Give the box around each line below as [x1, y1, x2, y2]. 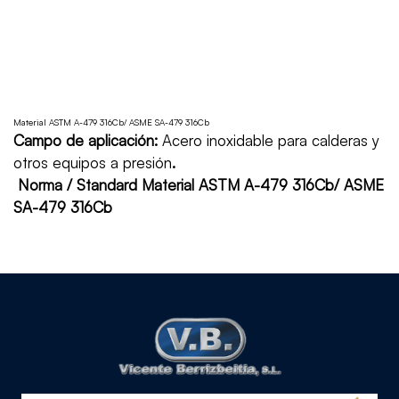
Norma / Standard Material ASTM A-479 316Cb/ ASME [18, 175, 384, 194]
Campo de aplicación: [13, 131, 158, 150]
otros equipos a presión [13, 153, 172, 172]
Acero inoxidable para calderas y [158, 131, 379, 150]
